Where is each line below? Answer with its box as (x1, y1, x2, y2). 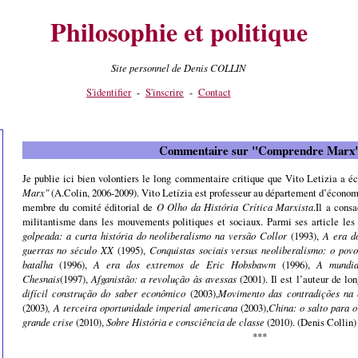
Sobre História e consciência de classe (105, 314, 265, 328)
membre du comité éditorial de (22, 199, 157, 214)
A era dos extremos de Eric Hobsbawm (93, 257, 282, 271)
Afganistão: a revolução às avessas (90, 271, 241, 285)
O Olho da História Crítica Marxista (156, 199, 314, 213)
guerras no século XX (22, 242, 114, 257)
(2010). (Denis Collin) (264, 314, 356, 329)
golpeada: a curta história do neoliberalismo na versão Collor (22, 228, 288, 242)
